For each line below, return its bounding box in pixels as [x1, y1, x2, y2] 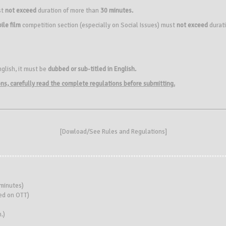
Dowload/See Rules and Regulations [62, 128, 165, 136]
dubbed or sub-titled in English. [46, 65, 136, 73]
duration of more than [36, 7, 100, 15]
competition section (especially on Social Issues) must [21, 21, 177, 29]
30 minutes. [100, 7, 133, 15]
